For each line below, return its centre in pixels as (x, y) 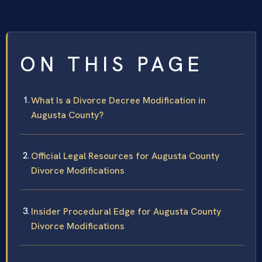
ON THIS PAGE (112, 65)
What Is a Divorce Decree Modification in (118, 101)
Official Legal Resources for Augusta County (125, 156)
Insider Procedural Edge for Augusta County (126, 212)
